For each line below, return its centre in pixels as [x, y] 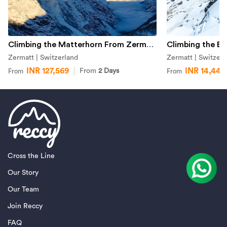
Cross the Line [31, 156]
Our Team [23, 189]
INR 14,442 [205, 71]
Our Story [23, 173]
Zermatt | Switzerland [43, 58]
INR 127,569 [47, 71]
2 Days [108, 71]
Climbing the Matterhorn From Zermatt [150, 45]
